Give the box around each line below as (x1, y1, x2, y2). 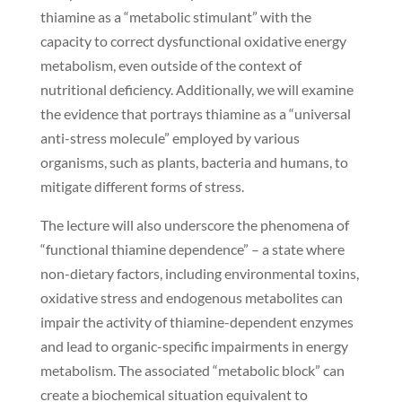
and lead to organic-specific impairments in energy (39, 337, 348, 355)
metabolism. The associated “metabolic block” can (39, 362, 345, 380)
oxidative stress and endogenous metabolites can (39, 289, 343, 307)
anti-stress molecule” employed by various (39, 129, 300, 147)
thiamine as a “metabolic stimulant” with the (39, 8, 311, 26)
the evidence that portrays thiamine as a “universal (39, 105, 351, 123)
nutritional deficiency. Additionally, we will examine (39, 81, 354, 99)
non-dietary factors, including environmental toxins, (39, 265, 359, 283)
